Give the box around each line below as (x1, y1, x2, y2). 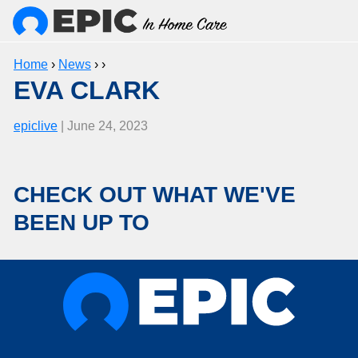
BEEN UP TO (13, 209, 149, 235)
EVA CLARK (13, 76, 160, 105)
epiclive (13, 118, 58, 133)
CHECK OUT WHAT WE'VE (13, 181, 296, 207)
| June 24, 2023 (57, 118, 148, 133)
